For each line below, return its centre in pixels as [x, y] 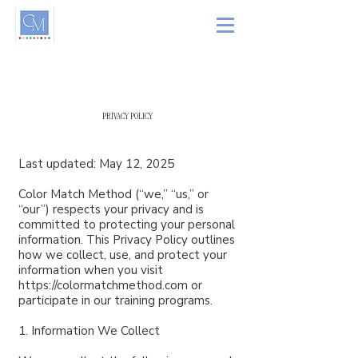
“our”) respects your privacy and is [111, 209]
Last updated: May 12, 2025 [96, 164]
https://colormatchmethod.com [103, 285]
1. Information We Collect [89, 331]
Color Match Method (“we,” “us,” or [113, 194]
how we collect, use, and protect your [123, 255]
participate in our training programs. [115, 300]
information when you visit [91, 270]
